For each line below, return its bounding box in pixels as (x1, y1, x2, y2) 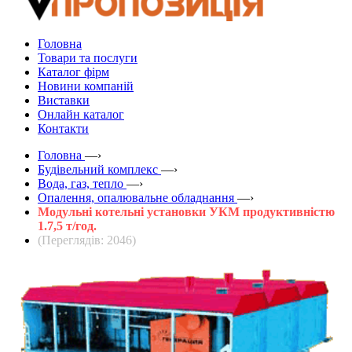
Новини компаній (38, 79, 134, 93)
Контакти (38, 121, 89, 135)
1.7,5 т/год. (38, 218, 97, 233)
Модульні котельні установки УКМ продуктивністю (38, 204, 335, 218)
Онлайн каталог (38, 107, 124, 121)
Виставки (38, 93, 90, 107)
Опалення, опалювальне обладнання (38, 190, 234, 204)
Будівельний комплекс (38, 162, 158, 176)
